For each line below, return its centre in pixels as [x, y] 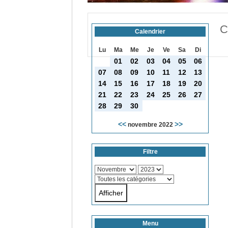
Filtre [150, 152]
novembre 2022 [150, 125]
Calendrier [150, 32]
